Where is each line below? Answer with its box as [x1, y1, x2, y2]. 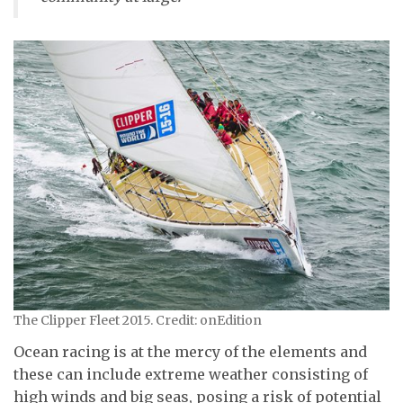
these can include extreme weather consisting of [13, 365, 368, 384]
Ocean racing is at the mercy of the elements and [13, 343, 367, 362]
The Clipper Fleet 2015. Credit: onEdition [13, 311, 262, 328]
